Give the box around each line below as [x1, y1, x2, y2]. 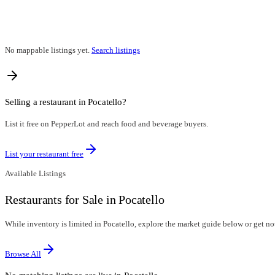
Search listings [91, 45, 140, 55]
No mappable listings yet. [5, 45, 90, 55]
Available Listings [5, 169, 66, 179]
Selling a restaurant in [5, 96, 88, 107]
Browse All [5, 249, 41, 258]
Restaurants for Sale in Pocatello [5, 193, 165, 207]
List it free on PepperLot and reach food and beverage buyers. [5, 119, 208, 129]
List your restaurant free [5, 149, 83, 159]
